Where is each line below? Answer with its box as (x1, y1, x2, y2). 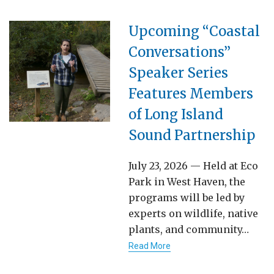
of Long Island (128, 105, 223, 123)
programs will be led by (128, 191, 245, 204)
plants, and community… (128, 223, 249, 235)
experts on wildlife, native (128, 207, 258, 220)
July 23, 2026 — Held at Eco (128, 159, 258, 172)
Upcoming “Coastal (128, 22, 260, 40)
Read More (128, 240, 171, 251)
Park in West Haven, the (128, 175, 245, 188)
